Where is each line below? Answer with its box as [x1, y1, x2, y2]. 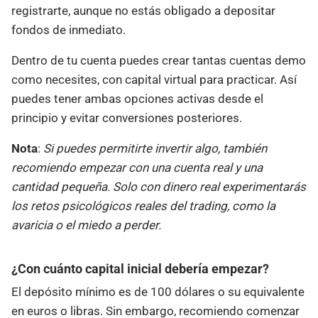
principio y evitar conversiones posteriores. [11, 110, 242, 125]
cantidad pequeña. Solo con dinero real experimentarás [11, 179, 306, 194]
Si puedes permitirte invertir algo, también [43, 141, 267, 155]
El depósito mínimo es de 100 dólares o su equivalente [11, 285, 305, 300]
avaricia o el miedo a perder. [11, 217, 161, 232]
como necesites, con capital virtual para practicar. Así [11, 72, 297, 87]
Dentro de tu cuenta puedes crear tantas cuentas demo [11, 53, 306, 67]
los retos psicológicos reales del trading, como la [11, 198, 275, 213]
